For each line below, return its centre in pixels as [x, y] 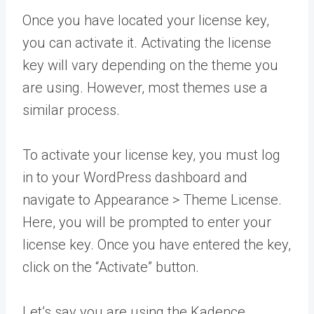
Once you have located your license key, [146, 20]
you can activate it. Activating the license [147, 43]
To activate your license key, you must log [151, 155]
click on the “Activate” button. [111, 267]
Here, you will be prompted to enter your [147, 222]
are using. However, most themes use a [145, 88]
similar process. [71, 110]
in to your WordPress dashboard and [135, 177]
